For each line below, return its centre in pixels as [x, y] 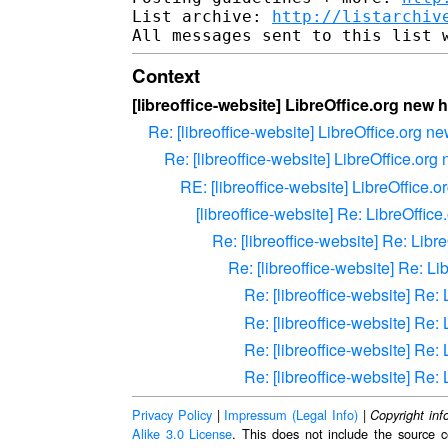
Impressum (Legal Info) [291, 414]
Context [166, 75]
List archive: [202, 16]
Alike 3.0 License [182, 433]
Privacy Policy [172, 414]
